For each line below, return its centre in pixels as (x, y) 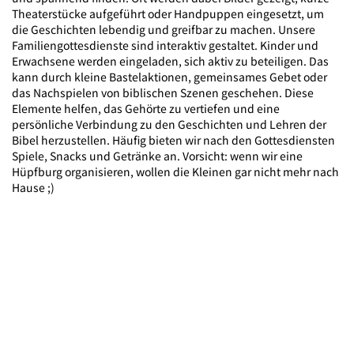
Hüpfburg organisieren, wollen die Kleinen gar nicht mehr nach (175, 171)
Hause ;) (33, 187)
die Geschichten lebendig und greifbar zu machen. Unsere (164, 29)
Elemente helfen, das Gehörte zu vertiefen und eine (146, 108)
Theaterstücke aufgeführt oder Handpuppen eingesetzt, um (168, 13)
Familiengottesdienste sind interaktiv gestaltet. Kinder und (165, 45)
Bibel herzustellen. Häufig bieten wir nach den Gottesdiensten (173, 139)
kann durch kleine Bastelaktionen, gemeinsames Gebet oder (169, 76)
